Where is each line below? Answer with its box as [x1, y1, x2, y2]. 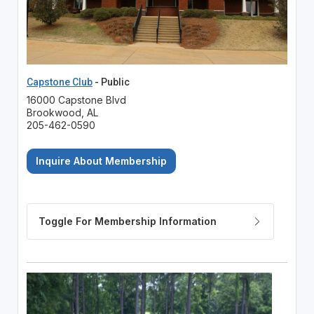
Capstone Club [26, 76, 93, 88]
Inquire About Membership [35, 154, 167, 167]
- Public [92, 76, 130, 88]
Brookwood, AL [26, 106, 98, 118]
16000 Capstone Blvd [26, 93, 126, 106]
